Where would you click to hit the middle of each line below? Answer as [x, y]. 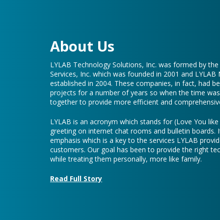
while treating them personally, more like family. [126, 140]
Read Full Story [76, 160]
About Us [82, 27]
